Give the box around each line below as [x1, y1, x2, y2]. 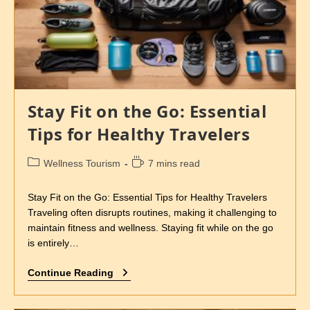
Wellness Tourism [43, 158, 120, 170]
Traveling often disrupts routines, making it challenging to [27, 207, 277, 219]
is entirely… [27, 237, 79, 249]
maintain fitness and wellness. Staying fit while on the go [27, 222, 273, 234]
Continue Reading [27, 267, 113, 279]
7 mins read [147, 158, 200, 170]
